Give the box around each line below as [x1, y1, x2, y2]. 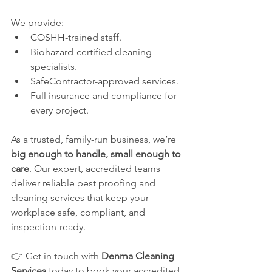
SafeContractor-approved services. [30, 75, 178, 87]
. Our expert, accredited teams [29, 162, 163, 174]
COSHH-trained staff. [30, 31, 121, 43]
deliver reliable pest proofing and [11, 177, 158, 189]
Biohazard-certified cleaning [30, 46, 154, 58]
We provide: [11, 16, 64, 29]
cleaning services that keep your [11, 191, 151, 203]
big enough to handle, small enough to [11, 148, 183, 160]
